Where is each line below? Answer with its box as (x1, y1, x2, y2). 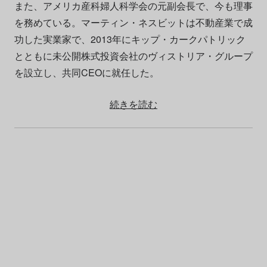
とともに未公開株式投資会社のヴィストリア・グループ (14, 49, 253, 63)
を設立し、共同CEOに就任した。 (14, 66, 159, 80)
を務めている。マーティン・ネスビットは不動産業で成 (14, 15, 253, 30)
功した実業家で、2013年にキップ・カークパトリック (14, 32, 246, 46)
